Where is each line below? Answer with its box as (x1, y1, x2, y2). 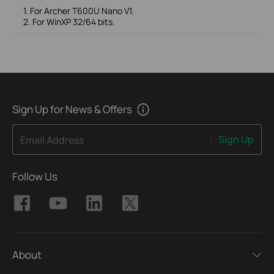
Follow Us (12, 169, 57, 183)
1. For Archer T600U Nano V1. (23, 4, 134, 17)
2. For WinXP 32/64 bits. (23, 15, 115, 28)
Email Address (20, 133, 84, 147)
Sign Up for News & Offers (12, 102, 132, 116)
